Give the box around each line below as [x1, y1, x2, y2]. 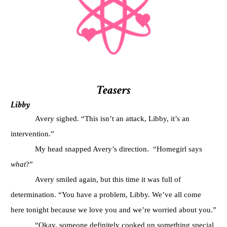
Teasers [96, 82, 131, 98]
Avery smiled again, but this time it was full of [35, 174, 181, 183]
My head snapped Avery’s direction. [35, 144, 151, 153]
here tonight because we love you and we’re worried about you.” [11, 205, 216, 214]
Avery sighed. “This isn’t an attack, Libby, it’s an [35, 113, 190, 123]
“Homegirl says [153, 144, 202, 153]
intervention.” [11, 129, 54, 138]
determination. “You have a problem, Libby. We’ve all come [11, 190, 201, 199]
